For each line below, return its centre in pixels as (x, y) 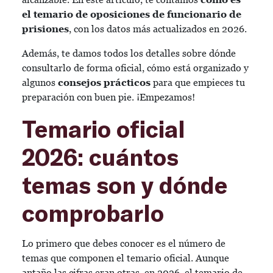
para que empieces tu (198, 83)
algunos (40, 83)
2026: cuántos (100, 157)
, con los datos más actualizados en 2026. (158, 29)
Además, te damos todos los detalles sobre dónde (129, 53)
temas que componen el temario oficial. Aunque (126, 258)
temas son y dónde (125, 185)
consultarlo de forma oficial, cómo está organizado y (135, 68)
